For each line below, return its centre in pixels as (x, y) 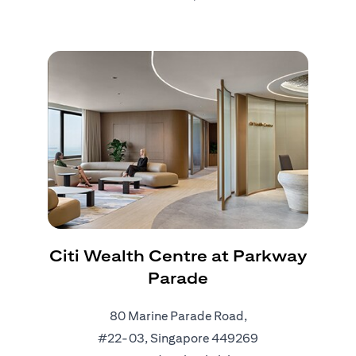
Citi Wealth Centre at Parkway (178, 256)
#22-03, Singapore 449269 (178, 339)
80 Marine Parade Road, (178, 316)
